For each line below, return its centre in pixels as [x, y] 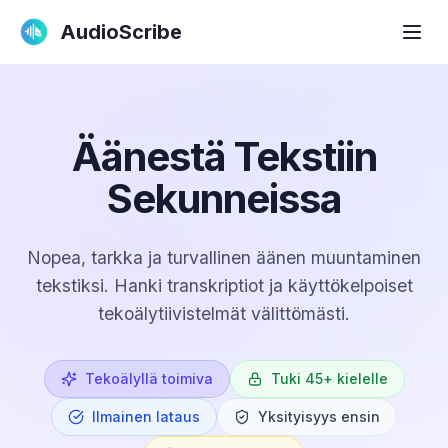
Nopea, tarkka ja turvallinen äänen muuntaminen [224, 257]
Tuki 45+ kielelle [329, 378]
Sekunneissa [224, 198]
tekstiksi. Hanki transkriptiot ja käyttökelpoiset [224, 285]
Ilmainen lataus [146, 416]
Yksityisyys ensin [319, 416]
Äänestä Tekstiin [224, 156]
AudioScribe [121, 32]
